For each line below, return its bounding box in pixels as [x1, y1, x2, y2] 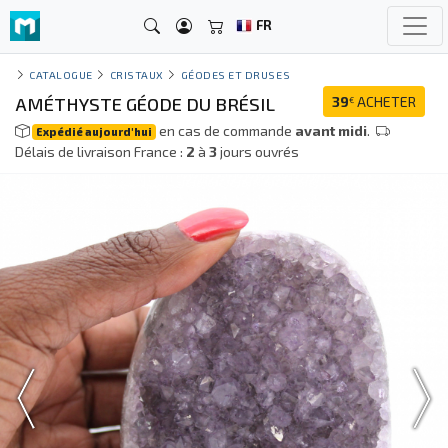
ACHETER [354, 93, 416, 111]
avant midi [295, 122, 368, 139]
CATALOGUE [29, 68, 93, 81]
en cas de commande [156, 122, 296, 139]
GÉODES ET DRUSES [180, 68, 291, 81]
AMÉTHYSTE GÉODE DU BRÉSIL [15, 93, 275, 115]
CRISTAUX [109, 68, 164, 81]
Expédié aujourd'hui [36, 125, 153, 138]
